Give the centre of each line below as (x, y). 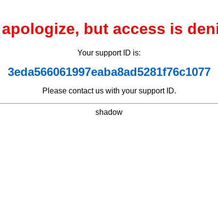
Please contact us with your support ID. (109, 91)
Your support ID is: (109, 53)
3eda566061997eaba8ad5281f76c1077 (109, 72)
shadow (109, 112)
